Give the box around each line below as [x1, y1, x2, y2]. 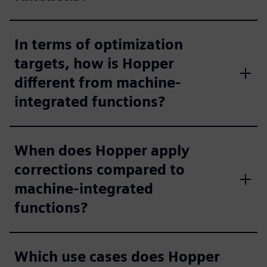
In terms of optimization [14, 36, 183, 53]
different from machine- [14, 74, 181, 91]
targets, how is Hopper [14, 55, 174, 72]
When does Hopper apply [14, 142, 190, 159]
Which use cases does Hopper [14, 248, 220, 265]
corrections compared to [14, 161, 185, 178]
